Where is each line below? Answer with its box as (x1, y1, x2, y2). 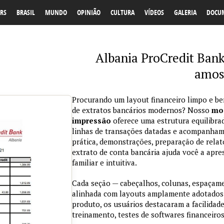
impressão (72, 115, 111, 125)
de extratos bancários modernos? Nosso (72, 105, 211, 115)
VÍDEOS (144, 7, 164, 17)
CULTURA (110, 7, 134, 17)
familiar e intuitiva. (72, 157, 137, 167)
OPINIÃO (77, 7, 100, 17)
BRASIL (16, 7, 35, 17)
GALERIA (174, 7, 196, 17)
